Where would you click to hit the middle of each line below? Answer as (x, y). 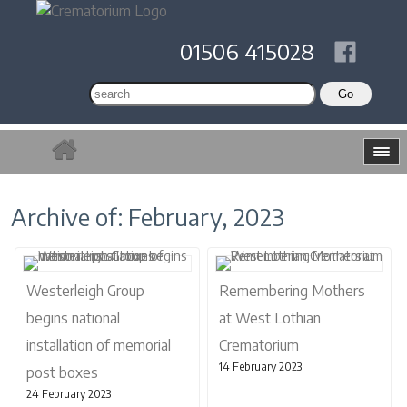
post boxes (62, 372)
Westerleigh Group (85, 291)
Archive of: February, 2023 (148, 217)
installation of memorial (99, 345)
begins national (73, 318)
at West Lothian (269, 318)
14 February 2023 (260, 367)
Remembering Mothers (292, 291)
